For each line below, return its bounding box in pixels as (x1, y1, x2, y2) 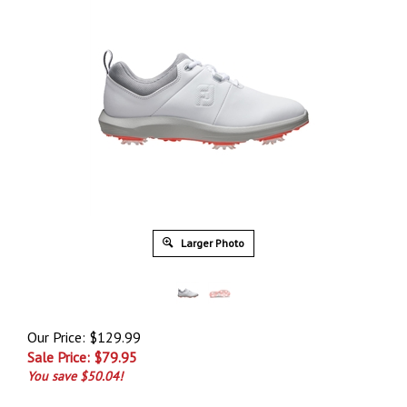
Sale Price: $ (27, 348, 102, 366)
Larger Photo (178, 236, 244, 250)
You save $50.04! (27, 368, 123, 384)
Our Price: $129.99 (27, 328, 141, 346)
